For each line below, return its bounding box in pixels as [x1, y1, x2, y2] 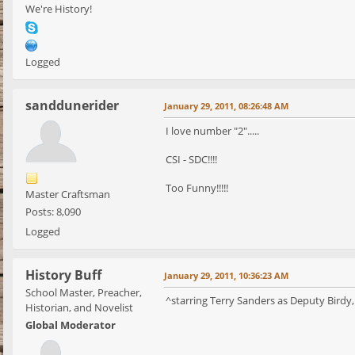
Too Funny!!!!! [166, 181, 228, 196]
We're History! [25, 2, 92, 17]
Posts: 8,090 [25, 204, 81, 219]
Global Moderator [25, 318, 116, 333]
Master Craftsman [25, 187, 110, 202]
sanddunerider [25, 97, 119, 115]
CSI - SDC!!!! [166, 152, 217, 167]
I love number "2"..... [166, 124, 259, 139]
